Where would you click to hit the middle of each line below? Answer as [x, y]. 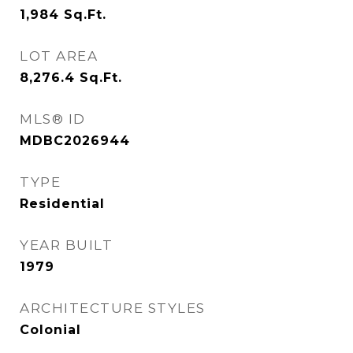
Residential [62, 204]
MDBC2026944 [75, 141]
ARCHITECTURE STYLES [113, 308]
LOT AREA [59, 56]
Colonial [50, 330]
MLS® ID [53, 119]
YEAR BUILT [66, 245]
